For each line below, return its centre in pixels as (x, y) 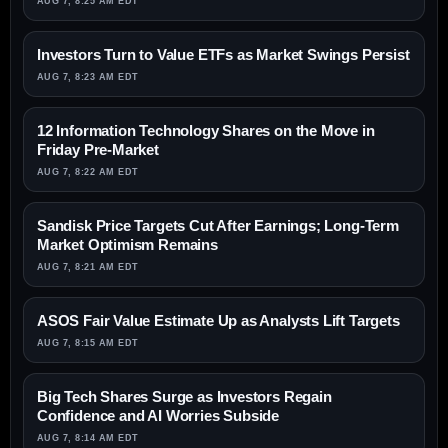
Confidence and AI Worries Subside (158, 416)
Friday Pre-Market (98, 150)
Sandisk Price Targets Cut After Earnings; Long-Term (218, 226)
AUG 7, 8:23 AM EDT (88, 77)
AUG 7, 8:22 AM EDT (88, 172)
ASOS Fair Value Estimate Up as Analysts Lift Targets (218, 321)
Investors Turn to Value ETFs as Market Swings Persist (223, 55)
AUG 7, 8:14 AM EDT (88, 438)
